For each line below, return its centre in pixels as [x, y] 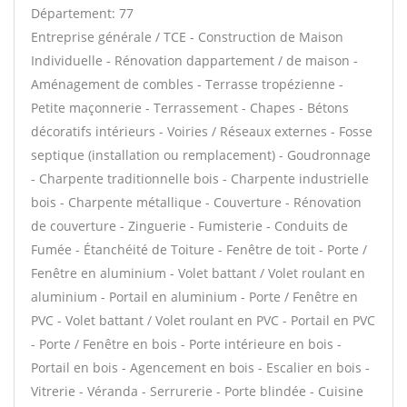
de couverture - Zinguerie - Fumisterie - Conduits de [189, 226]
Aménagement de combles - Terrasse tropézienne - [187, 84]
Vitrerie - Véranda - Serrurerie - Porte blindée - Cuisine [197, 391]
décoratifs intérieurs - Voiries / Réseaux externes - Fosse [202, 131]
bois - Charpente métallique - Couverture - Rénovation [196, 202]
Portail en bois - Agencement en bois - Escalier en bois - [200, 367]
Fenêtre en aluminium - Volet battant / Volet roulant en [198, 273]
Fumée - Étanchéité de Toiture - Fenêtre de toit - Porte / [199, 249]
